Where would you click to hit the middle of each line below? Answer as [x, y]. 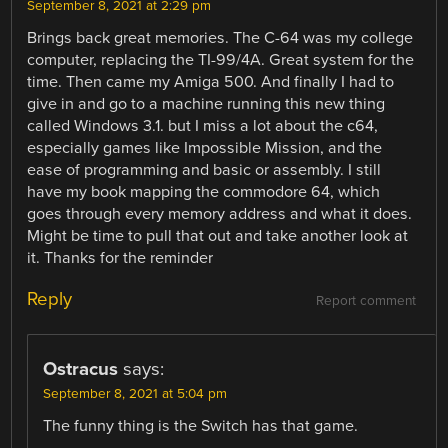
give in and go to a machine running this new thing [206, 104]
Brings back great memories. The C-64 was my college [220, 38]
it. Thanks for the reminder [120, 258]
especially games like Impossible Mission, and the [205, 148]
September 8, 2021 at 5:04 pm [135, 394]
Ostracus [81, 369]
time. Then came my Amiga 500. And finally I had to [211, 82]
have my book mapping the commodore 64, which [204, 192]
